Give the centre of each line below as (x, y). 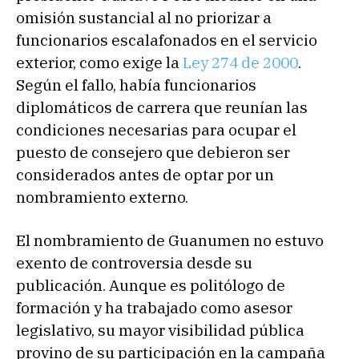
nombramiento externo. (102, 197)
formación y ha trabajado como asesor (154, 307)
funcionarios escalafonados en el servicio (167, 40)
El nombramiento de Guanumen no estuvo (170, 240)
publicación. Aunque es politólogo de (151, 285)
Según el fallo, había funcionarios (136, 85)
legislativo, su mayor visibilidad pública (160, 330)
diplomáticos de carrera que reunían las (162, 107)
